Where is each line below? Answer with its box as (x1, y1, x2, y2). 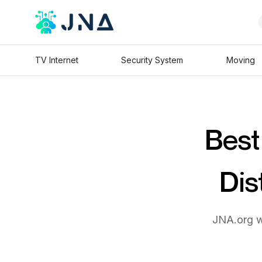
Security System (121, 55, 184, 65)
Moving (226, 55, 255, 65)
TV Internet (35, 55, 78, 65)
